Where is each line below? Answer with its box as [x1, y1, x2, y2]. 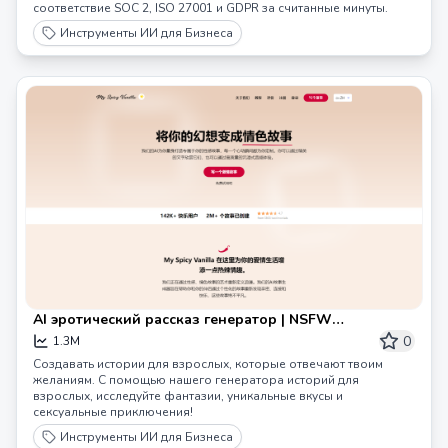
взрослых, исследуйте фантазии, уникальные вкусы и [33, 388, 343, 404]
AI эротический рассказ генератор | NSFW [33, 310, 332, 329]
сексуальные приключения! [33, 404, 193, 420]
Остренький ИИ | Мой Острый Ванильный [33, 330, 329, 349]
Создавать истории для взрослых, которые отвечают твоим [33, 356, 383, 372]
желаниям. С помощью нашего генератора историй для [33, 372, 359, 388]
